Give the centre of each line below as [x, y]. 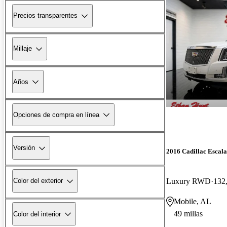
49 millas [188, 213]
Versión [24, 148]
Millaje [23, 49]
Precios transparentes [45, 16]
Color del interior [37, 214]
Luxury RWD [188, 181]
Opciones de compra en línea [56, 115]
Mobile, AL [193, 201]
